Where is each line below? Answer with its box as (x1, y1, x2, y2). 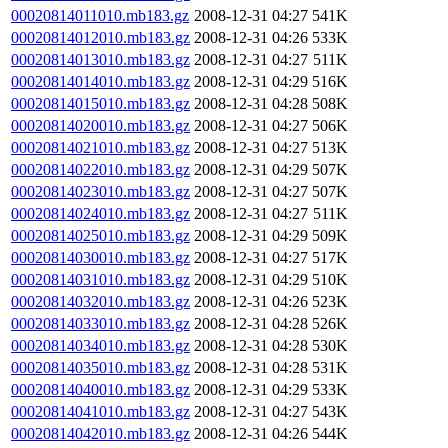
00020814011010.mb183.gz (11, 7, 189, 24)
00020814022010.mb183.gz (11, 161, 190, 178)
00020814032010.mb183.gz (11, 293, 190, 310)
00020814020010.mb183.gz (11, 117, 190, 134)
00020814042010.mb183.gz (11, 425, 190, 442)
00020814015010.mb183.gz (11, 95, 190, 112)
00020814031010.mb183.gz (11, 271, 190, 288)
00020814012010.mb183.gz (11, 29, 190, 46)
